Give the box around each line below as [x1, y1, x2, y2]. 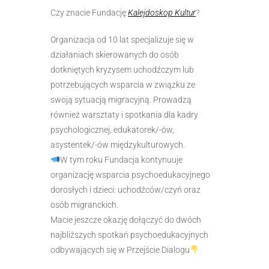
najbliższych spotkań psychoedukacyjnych [50, 229, 208, 240]
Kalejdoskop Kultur [128, 7, 196, 17]
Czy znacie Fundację [50, 7, 128, 17]
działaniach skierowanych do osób [50, 49, 179, 59]
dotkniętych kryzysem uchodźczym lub [50, 64, 194, 74]
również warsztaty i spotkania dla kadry [50, 109, 198, 119]
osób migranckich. [50, 199, 118, 210]
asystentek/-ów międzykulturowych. [50, 139, 185, 150]
